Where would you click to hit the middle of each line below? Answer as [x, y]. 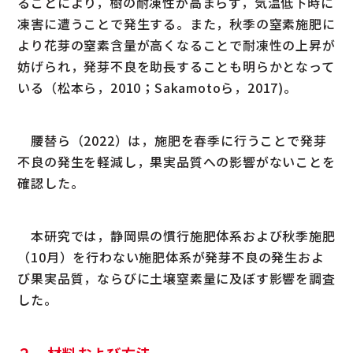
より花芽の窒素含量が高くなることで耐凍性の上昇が [176, 45]
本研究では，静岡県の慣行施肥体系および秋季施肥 [176, 235]
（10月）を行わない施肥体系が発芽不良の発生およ [171, 256]
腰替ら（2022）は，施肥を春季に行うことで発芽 [172, 140]
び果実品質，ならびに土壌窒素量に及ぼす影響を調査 [176, 278]
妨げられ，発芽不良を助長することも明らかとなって [176, 66]
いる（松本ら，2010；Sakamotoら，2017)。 [157, 87]
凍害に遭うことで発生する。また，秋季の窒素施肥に [176, 23]
